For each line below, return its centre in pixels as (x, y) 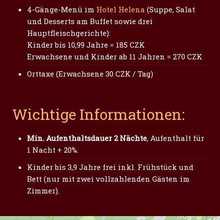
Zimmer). (43, 191)
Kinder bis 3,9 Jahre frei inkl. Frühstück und (110, 167)
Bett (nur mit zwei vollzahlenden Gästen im (108, 179)
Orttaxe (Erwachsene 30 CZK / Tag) (90, 74)
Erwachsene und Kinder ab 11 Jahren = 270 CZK (115, 56)
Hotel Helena (121, 9)
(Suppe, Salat (170, 9)
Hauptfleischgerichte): (69, 33)
